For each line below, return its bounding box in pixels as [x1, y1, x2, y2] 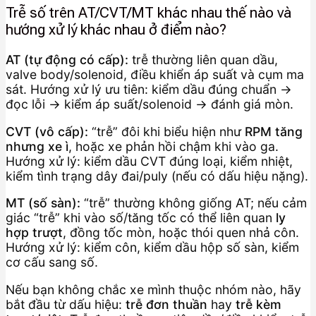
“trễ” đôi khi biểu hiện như [88, 123, 245, 139]
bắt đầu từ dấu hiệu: [6, 296, 126, 312]
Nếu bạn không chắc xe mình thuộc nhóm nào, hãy [6, 281, 301, 297]
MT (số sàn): [6, 195, 80, 211]
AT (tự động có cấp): [6, 52, 128, 68]
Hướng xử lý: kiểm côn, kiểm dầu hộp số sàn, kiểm [6, 240, 299, 255]
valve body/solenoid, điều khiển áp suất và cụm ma [6, 67, 304, 83]
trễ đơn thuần [126, 296, 207, 312]
